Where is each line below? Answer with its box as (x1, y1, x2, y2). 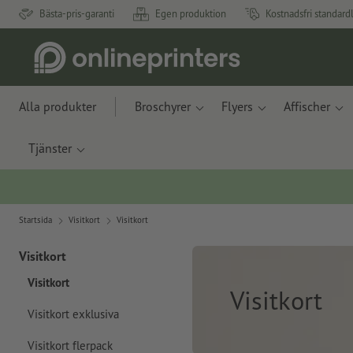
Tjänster (28, 140, 72, 156)
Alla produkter (19, 98, 96, 114)
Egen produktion (155, 7, 226, 20)
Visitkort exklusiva (27, 307, 119, 322)
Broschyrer (135, 98, 191, 114)
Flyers (221, 98, 253, 114)
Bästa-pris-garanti (39, 7, 114, 20)
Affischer (284, 98, 330, 114)
